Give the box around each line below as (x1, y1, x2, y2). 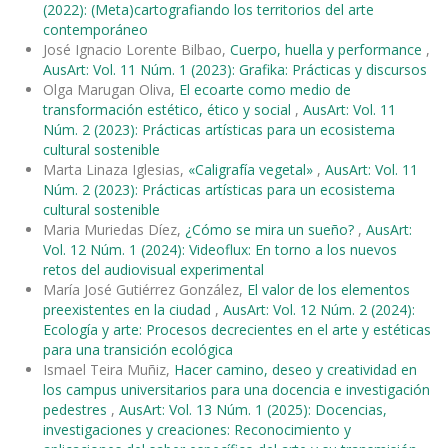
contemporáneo (43, 19, 148, 39)
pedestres (43, 399, 111, 419)
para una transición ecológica (43, 339, 233, 359)
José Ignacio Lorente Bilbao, (43, 39, 230, 59)
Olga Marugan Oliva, (43, 79, 179, 99)
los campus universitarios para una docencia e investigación (43, 379, 430, 399)
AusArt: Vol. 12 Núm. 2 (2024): (223, 299, 415, 319)
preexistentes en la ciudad (43, 299, 215, 319)
